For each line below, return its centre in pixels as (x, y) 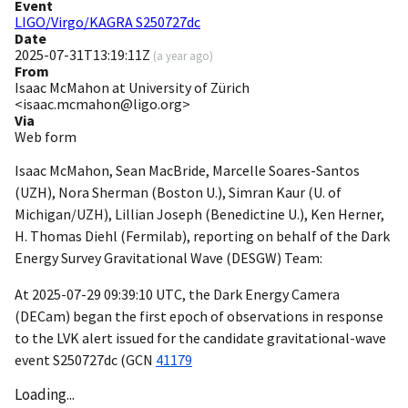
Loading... (45, 395)
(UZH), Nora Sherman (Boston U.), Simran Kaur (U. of (178, 193)
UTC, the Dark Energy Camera (246, 295)
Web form (46, 137)
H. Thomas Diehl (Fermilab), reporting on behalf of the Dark (202, 236)
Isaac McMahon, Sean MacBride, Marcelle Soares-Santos (187, 171)
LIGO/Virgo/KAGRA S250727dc (107, 22)
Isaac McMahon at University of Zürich (132, 88)
